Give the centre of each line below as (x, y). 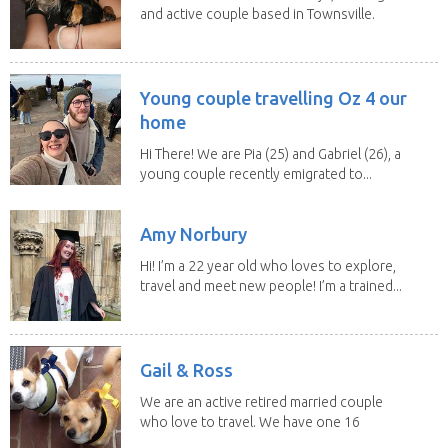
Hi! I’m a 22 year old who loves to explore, (268, 265)
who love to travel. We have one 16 (250, 421)
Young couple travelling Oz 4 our (273, 97)
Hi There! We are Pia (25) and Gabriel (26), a (270, 153)
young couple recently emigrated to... (256, 173)
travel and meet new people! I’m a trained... (271, 285)
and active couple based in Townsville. (257, 13)
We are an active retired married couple (261, 401)
